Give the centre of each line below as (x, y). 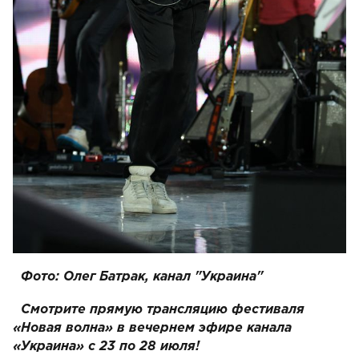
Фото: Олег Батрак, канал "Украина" (142, 277)
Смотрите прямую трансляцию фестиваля (163, 310)
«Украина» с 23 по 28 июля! (106, 347)
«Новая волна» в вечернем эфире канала (152, 328)
